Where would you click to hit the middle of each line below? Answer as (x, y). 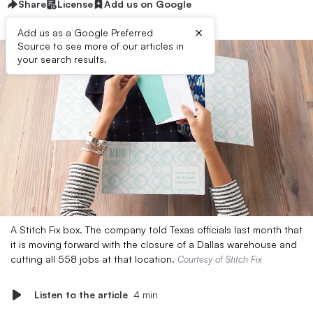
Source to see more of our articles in (101, 46)
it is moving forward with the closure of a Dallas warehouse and (154, 244)
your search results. (62, 59)
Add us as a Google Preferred (85, 32)
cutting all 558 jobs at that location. (94, 259)
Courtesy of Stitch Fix (220, 259)
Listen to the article (81, 294)
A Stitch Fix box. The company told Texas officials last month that (156, 230)
